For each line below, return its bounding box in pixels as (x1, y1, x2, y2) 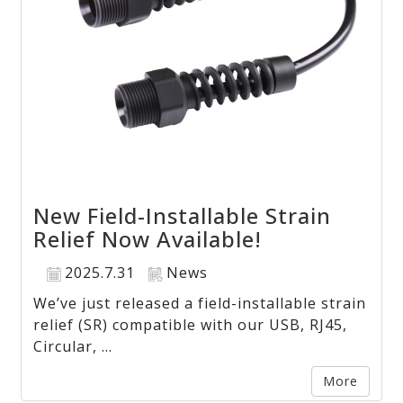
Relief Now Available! (33, 224, 263, 255)
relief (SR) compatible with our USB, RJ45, (33, 315, 348, 336)
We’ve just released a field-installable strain (33, 293, 367, 314)
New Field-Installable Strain (33, 201, 332, 231)
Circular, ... (33, 336, 113, 357)
